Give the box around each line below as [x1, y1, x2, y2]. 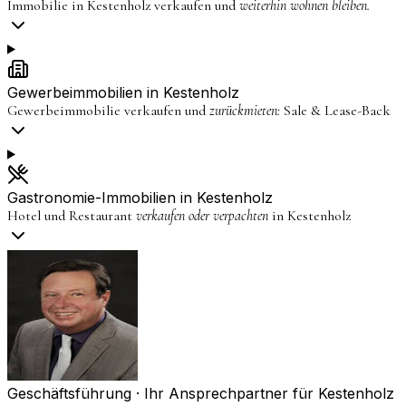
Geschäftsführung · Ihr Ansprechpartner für [7, 383, 318, 402]
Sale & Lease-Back [280, 101, 391, 120]
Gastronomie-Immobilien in [7, 188, 197, 207]
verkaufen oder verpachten [136, 206, 268, 225]
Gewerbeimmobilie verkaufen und [7, 101, 206, 120]
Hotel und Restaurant [7, 206, 132, 225]
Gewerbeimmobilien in [7, 82, 163, 101]
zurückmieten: [209, 101, 280, 120]
